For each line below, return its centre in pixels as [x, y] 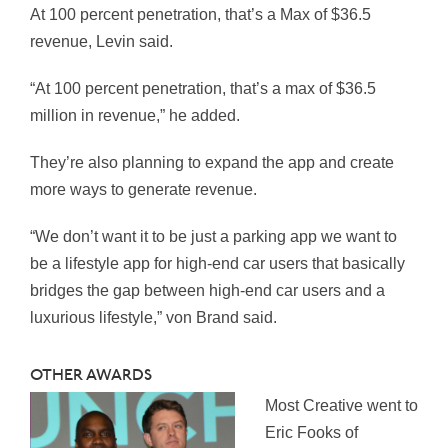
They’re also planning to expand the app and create [212, 163]
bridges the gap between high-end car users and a [207, 291]
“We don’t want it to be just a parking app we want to [213, 237]
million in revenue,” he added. [137, 116]
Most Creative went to [341, 406]
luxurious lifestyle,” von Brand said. [155, 318]
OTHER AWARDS [93, 376]
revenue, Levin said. [103, 42]
